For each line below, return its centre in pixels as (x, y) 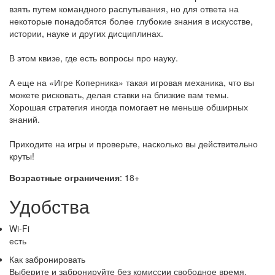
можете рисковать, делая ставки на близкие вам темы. (119, 95)
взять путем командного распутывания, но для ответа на (124, 9)
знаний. (25, 119)
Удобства (49, 206)
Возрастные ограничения (64, 177)
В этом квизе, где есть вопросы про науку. (94, 58)
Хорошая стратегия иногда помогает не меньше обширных (129, 107)
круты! (22, 156)
